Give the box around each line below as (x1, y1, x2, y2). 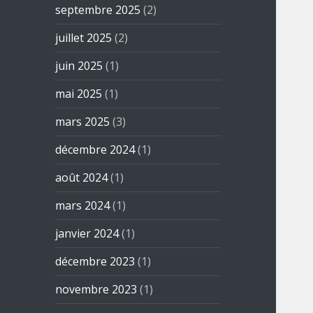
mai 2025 (55, 86, 103, 102)
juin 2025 (55, 58, 103, 74)
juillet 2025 (55, 30, 112, 46)
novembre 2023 (55, 282, 138, 298)
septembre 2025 (55, 2, 141, 18)
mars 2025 (55, 114, 110, 130)
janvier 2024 (55, 226, 119, 242)
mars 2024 (55, 198, 110, 214)
